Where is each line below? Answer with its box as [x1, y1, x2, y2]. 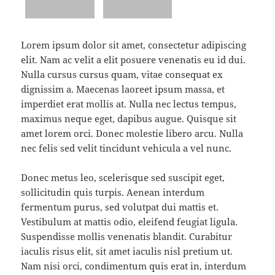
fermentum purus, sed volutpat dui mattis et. [21, 201, 219, 214]
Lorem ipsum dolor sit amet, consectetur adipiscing [21, 39, 247, 52]
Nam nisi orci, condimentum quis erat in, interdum [21, 260, 247, 273]
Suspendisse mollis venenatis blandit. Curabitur [21, 230, 233, 243]
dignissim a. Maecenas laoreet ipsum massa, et [21, 83, 225, 96]
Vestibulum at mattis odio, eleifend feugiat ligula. [21, 215, 238, 228]
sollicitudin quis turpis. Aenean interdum [21, 186, 205, 199]
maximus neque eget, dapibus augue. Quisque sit [21, 112, 237, 125]
